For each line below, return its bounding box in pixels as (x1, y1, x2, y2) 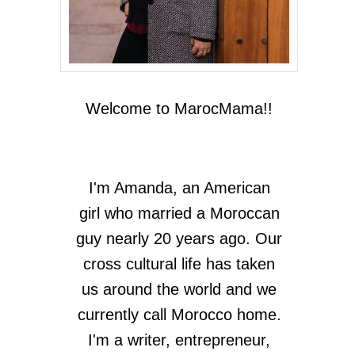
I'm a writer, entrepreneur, (88, 331, 270, 349)
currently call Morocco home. (77, 306, 281, 324)
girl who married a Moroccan (78, 204, 280, 223)
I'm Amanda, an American (88, 179, 270, 197)
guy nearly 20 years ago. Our (76, 230, 282, 248)
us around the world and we (82, 281, 277, 299)
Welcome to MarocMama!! (86, 100, 273, 118)
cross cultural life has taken (83, 255, 275, 273)
